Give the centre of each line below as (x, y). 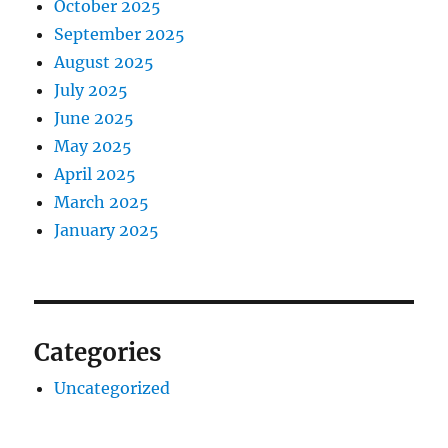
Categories (98, 352)
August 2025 (104, 62)
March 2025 (102, 202)
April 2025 (95, 174)
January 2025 (107, 230)
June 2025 (94, 118)
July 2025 (91, 90)
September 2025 (120, 34)
